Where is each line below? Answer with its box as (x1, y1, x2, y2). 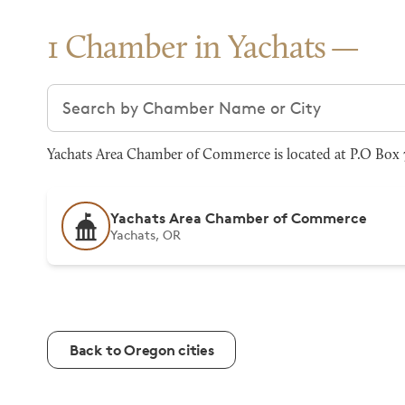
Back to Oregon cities (70, 341, 214, 359)
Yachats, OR (110, 227, 181, 242)
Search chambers (46, 85, 181, 105)
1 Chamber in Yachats (47, 33, 326, 66)
